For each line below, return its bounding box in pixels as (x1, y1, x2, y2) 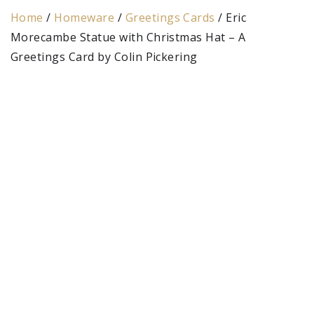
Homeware (54, 10, 115, 25)
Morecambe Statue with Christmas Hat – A (11, 29, 246, 45)
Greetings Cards (125, 10, 215, 25)
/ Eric (214, 10, 247, 25)
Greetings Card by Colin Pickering (11, 49, 198, 64)
